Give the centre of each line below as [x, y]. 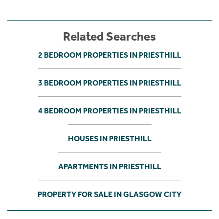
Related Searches [109, 37]
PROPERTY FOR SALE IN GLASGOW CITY [109, 194]
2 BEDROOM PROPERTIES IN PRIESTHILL [109, 55]
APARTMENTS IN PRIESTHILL [109, 166]
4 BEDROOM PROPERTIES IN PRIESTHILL [109, 110]
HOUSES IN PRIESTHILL [109, 138]
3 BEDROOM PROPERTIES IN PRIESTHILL [109, 83]
